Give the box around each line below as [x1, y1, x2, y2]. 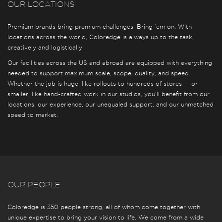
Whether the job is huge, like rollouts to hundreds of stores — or [7, 80, 198, 87]
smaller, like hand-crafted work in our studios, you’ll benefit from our [7, 91, 210, 98]
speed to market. [7, 111, 58, 118]
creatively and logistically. [7, 44, 84, 51]
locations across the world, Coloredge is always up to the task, [7, 34, 194, 41]
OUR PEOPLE [7, 180, 60, 189]
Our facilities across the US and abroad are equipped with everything [7, 59, 212, 66]
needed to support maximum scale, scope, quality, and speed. [7, 70, 190, 77]
